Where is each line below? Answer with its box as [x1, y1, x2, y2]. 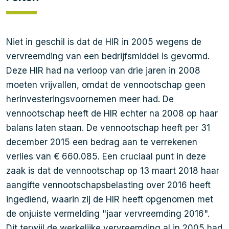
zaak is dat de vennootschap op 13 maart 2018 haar [6, 166, 219, 176]
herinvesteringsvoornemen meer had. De [6, 94, 174, 104]
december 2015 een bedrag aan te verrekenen [6, 137, 197, 147]
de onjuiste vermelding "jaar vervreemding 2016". [6, 209, 210, 219]
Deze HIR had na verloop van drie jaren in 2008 [6, 65, 200, 76]
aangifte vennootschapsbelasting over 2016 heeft [6, 180, 211, 190]
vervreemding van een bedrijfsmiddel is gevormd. [6, 51, 210, 61]
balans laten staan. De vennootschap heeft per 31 [6, 123, 210, 133]
